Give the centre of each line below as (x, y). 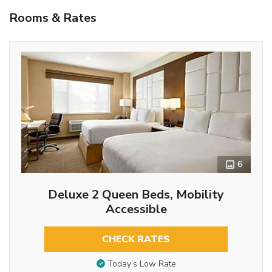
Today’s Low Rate (141, 264)
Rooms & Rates (53, 18)
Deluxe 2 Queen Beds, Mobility (136, 194)
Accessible (136, 209)
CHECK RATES (136, 239)
